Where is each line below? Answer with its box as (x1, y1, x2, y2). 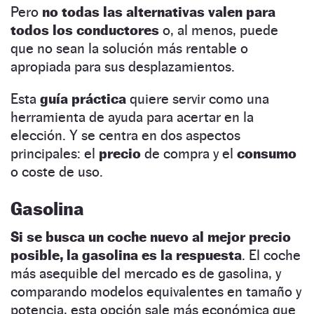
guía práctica (40, 90, 126, 107)
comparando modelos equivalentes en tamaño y (11, 282, 301, 300)
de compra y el (141, 144, 237, 162)
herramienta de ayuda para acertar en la (11, 108, 254, 125)
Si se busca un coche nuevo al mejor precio (11, 228, 291, 245)
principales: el (11, 144, 99, 162)
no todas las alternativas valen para (42, 3, 275, 20)
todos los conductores (11, 21, 159, 39)
